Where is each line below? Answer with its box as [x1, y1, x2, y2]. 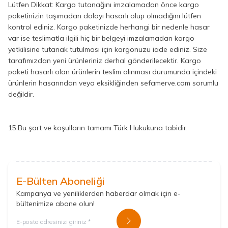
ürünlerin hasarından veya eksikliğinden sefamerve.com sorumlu [8, 78, 218, 88]
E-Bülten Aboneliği [16, 175, 105, 187]
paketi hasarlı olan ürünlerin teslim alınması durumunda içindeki [8, 67, 217, 76]
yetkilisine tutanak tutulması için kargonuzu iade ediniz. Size [8, 45, 207, 54]
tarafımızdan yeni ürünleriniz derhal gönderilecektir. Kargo [8, 56, 201, 65]
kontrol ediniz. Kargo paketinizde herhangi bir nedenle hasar [8, 22, 210, 32]
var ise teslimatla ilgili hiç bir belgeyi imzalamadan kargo [8, 34, 194, 43]
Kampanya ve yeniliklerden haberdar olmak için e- [16, 189, 181, 198]
